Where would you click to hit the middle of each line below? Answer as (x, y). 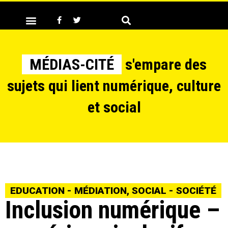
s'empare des (164, 64)
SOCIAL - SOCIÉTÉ (174, 191)
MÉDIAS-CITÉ (72, 64)
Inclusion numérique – (112, 210)
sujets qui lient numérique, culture (114, 86)
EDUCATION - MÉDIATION (68, 191)
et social (114, 107)
